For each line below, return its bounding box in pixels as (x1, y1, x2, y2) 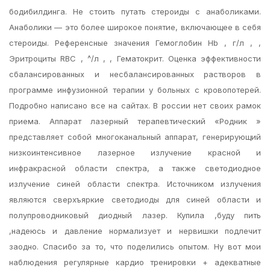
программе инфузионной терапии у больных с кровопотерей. (9, 85, 261, 95)
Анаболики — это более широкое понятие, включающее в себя (9, 22, 261, 32)
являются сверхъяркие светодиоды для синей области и (9, 195, 261, 204)
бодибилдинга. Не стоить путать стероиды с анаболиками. (9, 7, 261, 16)
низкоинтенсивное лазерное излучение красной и (9, 148, 261, 157)
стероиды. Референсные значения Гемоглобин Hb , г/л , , (9, 38, 261, 48)
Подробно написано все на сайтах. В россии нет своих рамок (9, 101, 261, 110)
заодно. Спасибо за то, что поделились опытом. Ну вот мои (9, 242, 261, 251)
